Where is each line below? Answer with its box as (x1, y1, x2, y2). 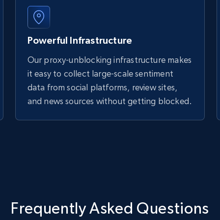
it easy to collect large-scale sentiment (27, 68, 173, 79)
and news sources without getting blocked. (27, 96, 192, 107)
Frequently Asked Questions (11, 199, 209, 218)
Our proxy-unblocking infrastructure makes (27, 55, 192, 65)
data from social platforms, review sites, (27, 82, 178, 93)
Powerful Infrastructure (27, 35, 133, 46)
